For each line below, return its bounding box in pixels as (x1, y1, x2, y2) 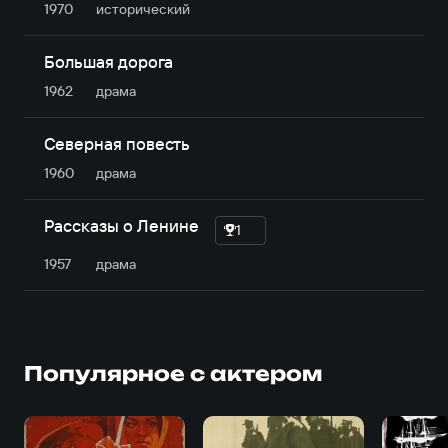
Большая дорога (43, 50, 173, 72)
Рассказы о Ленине (43, 214, 199, 236)
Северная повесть (43, 132, 190, 154)
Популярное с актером (23, 361, 322, 387)
